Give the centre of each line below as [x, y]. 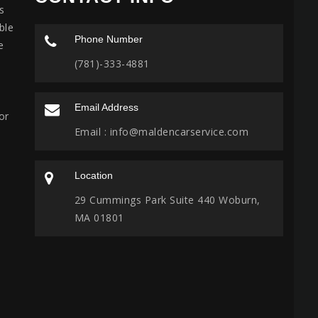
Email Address [106, 107]
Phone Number [108, 39]
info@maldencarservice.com [178, 131]
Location [93, 175]
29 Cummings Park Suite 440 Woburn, [167, 199]
